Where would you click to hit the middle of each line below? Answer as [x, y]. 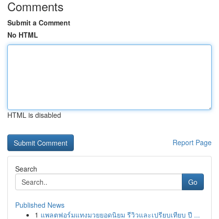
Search [26, 169]
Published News [40, 205]
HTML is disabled [34, 115]
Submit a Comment [39, 22]
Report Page [192, 142]
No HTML [23, 35]
